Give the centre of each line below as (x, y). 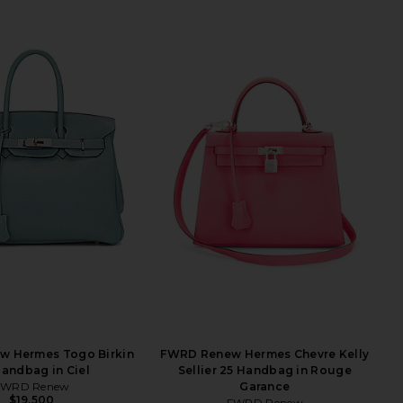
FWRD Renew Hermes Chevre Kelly (265, 354)
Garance (265, 387)
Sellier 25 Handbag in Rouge (264, 371)
